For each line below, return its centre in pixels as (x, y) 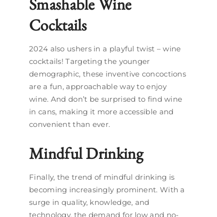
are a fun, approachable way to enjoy (98, 86)
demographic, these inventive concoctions (108, 74)
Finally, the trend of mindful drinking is (102, 177)
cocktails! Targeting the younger (90, 61)
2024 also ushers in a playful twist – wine (105, 49)
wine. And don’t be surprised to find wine (106, 99)
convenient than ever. (70, 124)
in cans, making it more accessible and (101, 112)
